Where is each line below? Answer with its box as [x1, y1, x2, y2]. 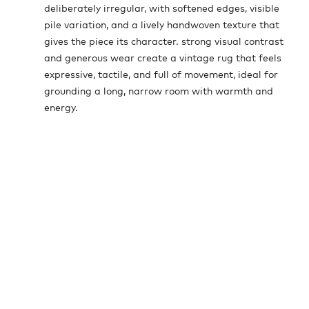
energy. [44, 103, 78, 114]
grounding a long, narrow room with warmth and [44, 87, 273, 97]
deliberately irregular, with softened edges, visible [44, 4, 279, 14]
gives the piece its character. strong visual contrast [44, 37, 283, 48]
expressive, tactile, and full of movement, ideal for [44, 70, 278, 81]
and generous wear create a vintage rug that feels [44, 54, 281, 64]
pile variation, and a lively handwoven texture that [44, 21, 279, 31]
